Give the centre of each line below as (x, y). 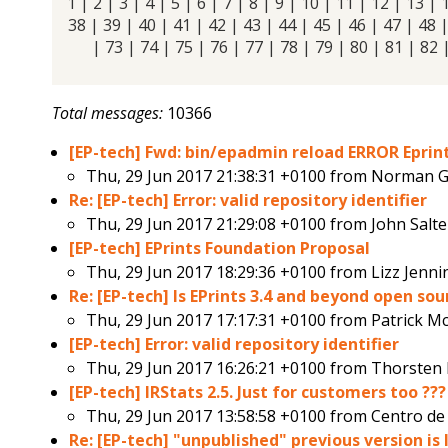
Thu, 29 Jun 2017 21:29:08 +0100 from (229, 224)
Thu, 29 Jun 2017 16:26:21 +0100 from (229, 368)
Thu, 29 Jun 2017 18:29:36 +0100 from (229, 272)
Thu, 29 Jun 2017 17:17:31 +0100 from (229, 320)
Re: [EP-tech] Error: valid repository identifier (248, 200)
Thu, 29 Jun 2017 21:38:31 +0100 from (229, 176)
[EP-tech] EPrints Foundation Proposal (220, 248)
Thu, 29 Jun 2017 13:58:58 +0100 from (229, 416)
